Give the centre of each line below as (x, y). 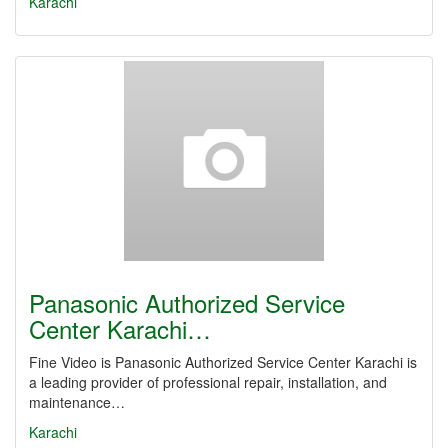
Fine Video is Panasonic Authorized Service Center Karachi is (223, 362)
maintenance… (77, 402)
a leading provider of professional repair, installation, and (208, 382)
